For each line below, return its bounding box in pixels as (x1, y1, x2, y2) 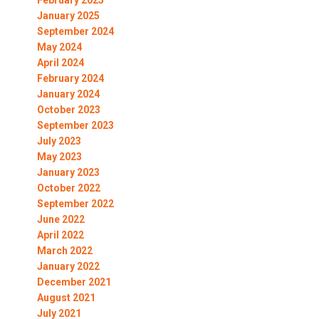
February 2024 (36, 73, 104, 85)
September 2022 (36, 198, 114, 210)
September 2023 (36, 120, 114, 132)
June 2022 (36, 214, 85, 226)
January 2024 (36, 88, 100, 100)
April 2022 (36, 229, 84, 241)
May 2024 (36, 41, 82, 53)
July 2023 (36, 135, 81, 147)
